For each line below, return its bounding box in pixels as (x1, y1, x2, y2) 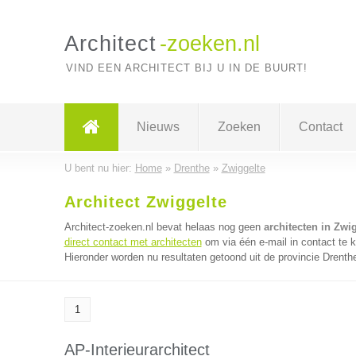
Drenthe (173, 162, 210, 174)
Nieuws (136, 120, 180, 133)
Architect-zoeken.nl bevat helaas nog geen (64, 221, 264, 233)
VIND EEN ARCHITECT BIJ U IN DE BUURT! (65, 62, 308, 74)
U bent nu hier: (64, 162, 135, 174)
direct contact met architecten (64, 236, 202, 248)
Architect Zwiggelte (64, 193, 227, 211)
